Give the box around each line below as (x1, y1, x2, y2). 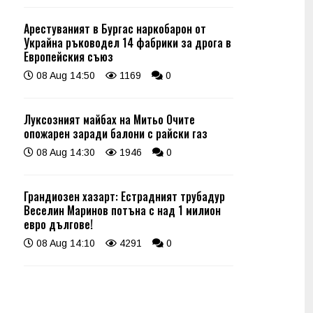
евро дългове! (24, 216, 93, 233)
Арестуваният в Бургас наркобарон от (24, 20, 206, 37)
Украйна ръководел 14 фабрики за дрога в (24, 34, 231, 51)
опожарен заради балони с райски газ (24, 125, 208, 142)
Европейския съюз (24, 48, 113, 65)
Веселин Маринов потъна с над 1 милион (24, 202, 221, 219)
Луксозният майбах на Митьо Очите (24, 111, 195, 128)
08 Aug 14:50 (34, 70, 95, 81)
